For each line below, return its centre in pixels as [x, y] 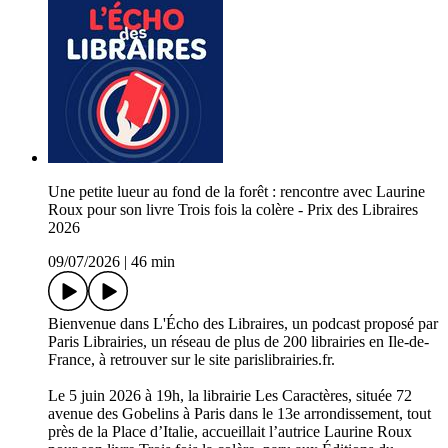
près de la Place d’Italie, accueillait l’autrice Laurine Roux [230, 432]
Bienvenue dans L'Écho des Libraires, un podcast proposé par [243, 324]
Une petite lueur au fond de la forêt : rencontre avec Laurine [236, 192]
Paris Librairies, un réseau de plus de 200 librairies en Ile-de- [238, 342]
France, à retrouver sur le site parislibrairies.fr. [191, 360]
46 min [153, 262]
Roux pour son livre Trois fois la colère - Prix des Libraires [233, 210]
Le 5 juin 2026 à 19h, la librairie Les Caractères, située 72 [230, 396]
